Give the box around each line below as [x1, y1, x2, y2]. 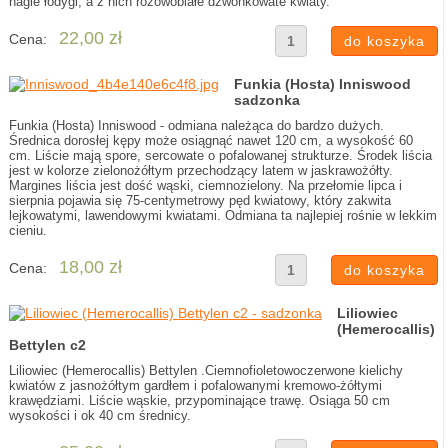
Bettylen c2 [8, 337, 86, 353]
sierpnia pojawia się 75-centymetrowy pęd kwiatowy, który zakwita [8, 193, 391, 208]
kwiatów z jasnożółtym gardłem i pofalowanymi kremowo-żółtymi [8, 378, 382, 393]
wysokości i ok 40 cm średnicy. [8, 408, 191, 423]
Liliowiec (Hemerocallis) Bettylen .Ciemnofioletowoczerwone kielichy [8, 363, 403, 378]
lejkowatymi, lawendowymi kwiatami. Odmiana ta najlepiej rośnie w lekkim [8, 208, 437, 223]
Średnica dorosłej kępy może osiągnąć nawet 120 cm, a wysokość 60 [8, 133, 413, 148]
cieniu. [8, 223, 47, 238]
